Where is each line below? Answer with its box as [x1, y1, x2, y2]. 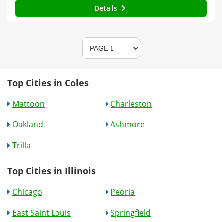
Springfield [111, 207, 151, 218]
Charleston [111, 98, 152, 109]
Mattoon [12, 98, 45, 109]
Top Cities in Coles [7, 76, 89, 89]
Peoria [111, 186, 135, 197]
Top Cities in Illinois [7, 165, 96, 177]
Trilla [12, 139, 31, 151]
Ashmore [111, 118, 145, 130]
